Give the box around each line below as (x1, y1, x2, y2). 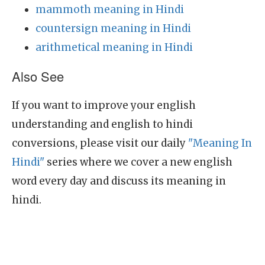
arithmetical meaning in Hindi (35, 41, 193, 54)
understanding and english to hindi (12, 118, 193, 131)
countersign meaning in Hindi (35, 22, 191, 35)
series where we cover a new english (44, 156, 232, 169)
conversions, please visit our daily (12, 137, 188, 150)
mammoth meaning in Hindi (35, 3, 184, 16)
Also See (12, 67, 64, 85)
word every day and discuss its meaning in (12, 174, 226, 188)
